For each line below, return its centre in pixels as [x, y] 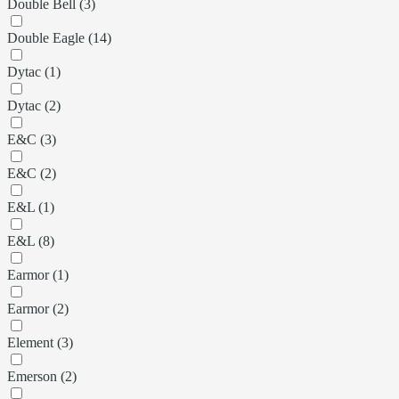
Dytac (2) [34, 105]
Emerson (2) [42, 376]
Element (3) [40, 342]
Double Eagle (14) [59, 37]
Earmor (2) [38, 308]
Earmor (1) [38, 274]
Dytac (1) [34, 71]
